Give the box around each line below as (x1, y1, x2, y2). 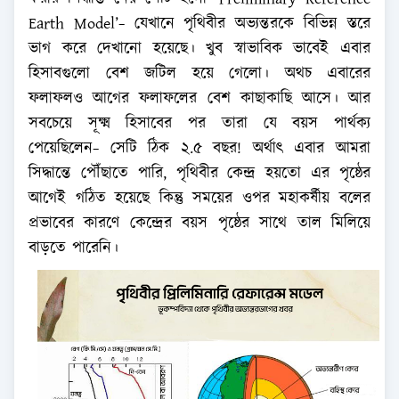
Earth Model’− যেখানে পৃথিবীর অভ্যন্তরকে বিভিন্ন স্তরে (28, 12, 370, 37)
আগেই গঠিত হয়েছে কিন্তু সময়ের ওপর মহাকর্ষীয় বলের (28, 187, 370, 211)
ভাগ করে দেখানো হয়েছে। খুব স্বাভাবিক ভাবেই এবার (28, 37, 370, 61)
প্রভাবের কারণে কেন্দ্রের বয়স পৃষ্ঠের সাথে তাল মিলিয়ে (28, 212, 370, 236)
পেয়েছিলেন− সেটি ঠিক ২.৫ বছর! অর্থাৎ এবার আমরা (28, 137, 370, 161)
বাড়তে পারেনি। (28, 237, 118, 261)
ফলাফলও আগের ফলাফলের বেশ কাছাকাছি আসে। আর (28, 87, 370, 111)
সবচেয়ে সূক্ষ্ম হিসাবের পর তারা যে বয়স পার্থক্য (28, 112, 370, 136)
